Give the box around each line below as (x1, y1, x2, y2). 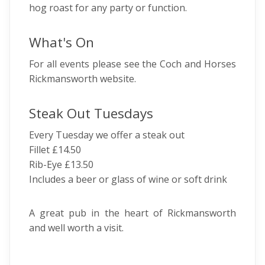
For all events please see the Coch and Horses (29, 57, 236, 70)
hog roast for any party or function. (29, 1, 187, 14)
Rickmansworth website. (29, 72, 138, 85)
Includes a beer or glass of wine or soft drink (29, 173, 227, 186)
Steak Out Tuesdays (29, 104, 157, 122)
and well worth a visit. (29, 221, 124, 234)
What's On (29, 33, 98, 51)
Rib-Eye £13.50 (29, 158, 93, 171)
